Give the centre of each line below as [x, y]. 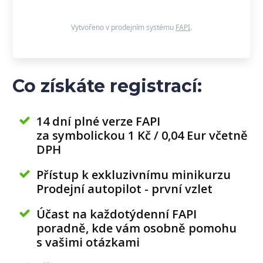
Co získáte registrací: [107, 86]
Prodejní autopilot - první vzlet [125, 189]
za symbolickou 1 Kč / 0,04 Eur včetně [142, 135]
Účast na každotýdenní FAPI [117, 214]
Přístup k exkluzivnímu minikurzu [134, 175]
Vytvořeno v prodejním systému [123, 27]
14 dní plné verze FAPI [99, 121]
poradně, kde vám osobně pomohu [137, 228]
